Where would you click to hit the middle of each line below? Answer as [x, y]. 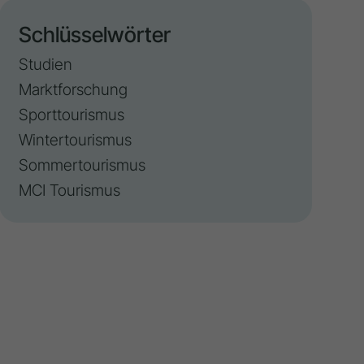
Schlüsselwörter [95, 35]
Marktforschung [74, 90]
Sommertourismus [82, 165]
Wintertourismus [76, 140]
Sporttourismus [72, 115]
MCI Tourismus [70, 191]
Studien [46, 65]
